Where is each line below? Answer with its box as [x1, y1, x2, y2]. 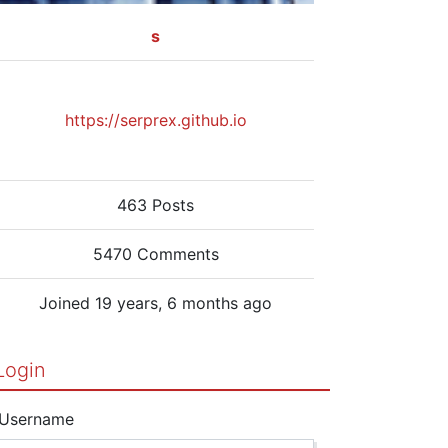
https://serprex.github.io [64, 109, 247, 130]
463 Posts [117, 194, 195, 215]
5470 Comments [92, 243, 219, 264]
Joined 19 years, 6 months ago [39, 292, 273, 313]
